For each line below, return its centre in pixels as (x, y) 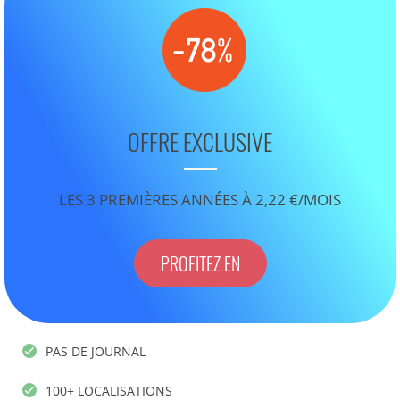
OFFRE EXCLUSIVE (200, 141)
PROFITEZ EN (200, 263)
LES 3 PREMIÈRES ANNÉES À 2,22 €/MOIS (200, 200)
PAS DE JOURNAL (96, 351)
